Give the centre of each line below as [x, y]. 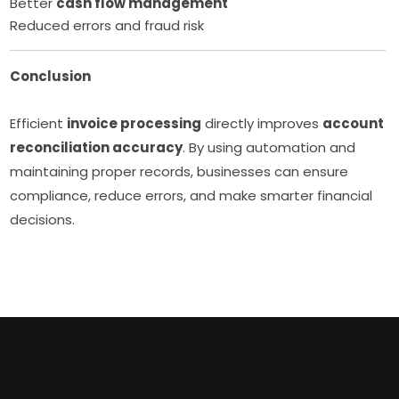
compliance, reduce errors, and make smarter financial [191, 195]
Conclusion [51, 76]
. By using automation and [269, 147]
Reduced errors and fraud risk [107, 25]
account [354, 123]
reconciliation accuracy [97, 147]
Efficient [39, 123]
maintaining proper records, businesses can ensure [179, 171]
